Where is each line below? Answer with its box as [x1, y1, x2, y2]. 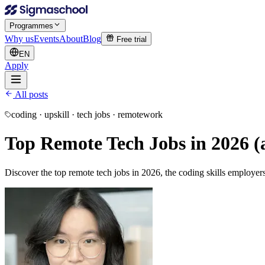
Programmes [9, 21, 53, 30]
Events [34, 33, 59, 44]
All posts [13, 89, 48, 99]
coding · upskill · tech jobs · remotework [11, 109, 163, 119]
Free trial [114, 34, 147, 44]
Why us [5, 33, 34, 44]
